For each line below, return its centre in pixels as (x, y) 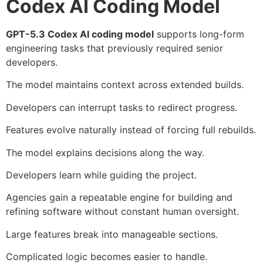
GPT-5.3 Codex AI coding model (80, 34)
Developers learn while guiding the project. (101, 175)
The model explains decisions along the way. (105, 152)
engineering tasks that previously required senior (114, 48)
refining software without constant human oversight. (122, 212)
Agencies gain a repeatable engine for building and (119, 198)
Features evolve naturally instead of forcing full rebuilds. (131, 130)
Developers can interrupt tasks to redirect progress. (122, 107)
